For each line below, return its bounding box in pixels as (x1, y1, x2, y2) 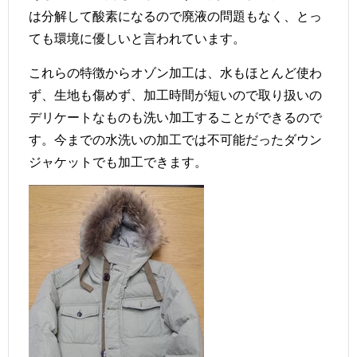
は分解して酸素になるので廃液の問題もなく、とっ (29, 8, 322, 23)
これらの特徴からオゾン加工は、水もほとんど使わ (29, 65, 322, 80)
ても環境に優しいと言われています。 (29, 30, 245, 45)
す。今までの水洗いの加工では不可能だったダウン (29, 131, 322, 147)
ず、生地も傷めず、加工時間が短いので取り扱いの (29, 87, 322, 102)
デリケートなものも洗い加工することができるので (29, 109, 322, 124)
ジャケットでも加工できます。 (29, 154, 207, 169)
